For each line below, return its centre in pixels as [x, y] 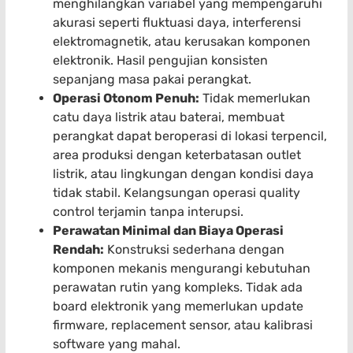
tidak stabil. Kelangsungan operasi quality [176, 193]
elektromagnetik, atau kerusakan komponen [182, 42]
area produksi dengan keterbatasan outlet [177, 155]
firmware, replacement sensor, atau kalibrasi [183, 325]
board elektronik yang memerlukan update [178, 307]
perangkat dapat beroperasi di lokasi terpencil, [190, 136]
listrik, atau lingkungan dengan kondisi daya [183, 174]
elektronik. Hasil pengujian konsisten [160, 61]
